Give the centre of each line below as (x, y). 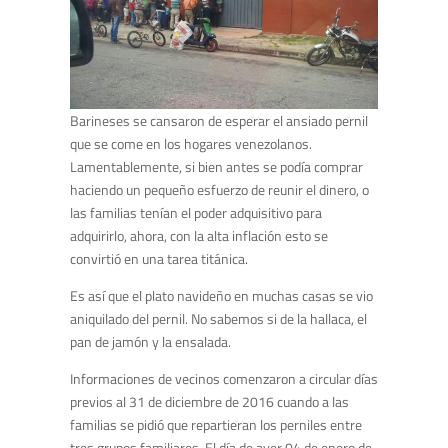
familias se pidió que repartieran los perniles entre (216, 425)
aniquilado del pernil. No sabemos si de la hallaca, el (218, 319)
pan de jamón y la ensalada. (150, 342)
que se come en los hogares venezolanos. (191, 144)
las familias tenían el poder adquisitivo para (196, 213)
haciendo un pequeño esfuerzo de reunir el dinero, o (219, 190)
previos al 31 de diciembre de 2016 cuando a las (209, 402)
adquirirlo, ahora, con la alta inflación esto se (199, 236)
